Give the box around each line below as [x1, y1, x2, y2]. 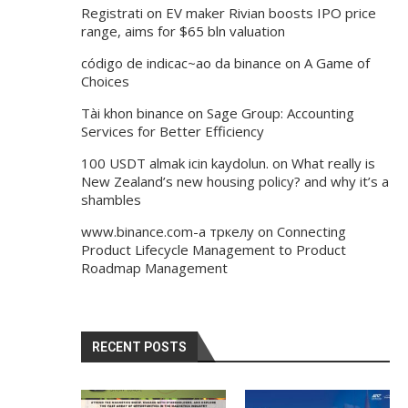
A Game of [303, 54, 370, 73]
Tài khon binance [80, 104, 184, 123]
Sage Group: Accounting [206, 104, 354, 123]
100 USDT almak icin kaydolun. [80, 154, 269, 173]
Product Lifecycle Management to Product [80, 240, 346, 260]
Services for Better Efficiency [80, 122, 264, 141]
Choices [80, 72, 129, 91]
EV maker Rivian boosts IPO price [165, 4, 376, 23]
